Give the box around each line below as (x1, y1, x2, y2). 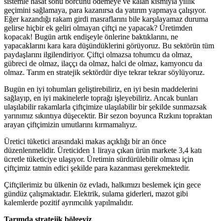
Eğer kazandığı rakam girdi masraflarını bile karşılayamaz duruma (4, 15, 208, 24)
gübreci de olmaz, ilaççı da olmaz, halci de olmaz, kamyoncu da (4, 59, 202, 68)
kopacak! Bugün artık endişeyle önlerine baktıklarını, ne (4, 33, 178, 41)
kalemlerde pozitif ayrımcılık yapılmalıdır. (4, 198, 133, 207)
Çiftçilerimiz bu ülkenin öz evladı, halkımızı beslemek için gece (4, 181, 201, 189)
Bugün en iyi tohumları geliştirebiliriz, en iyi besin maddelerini (4, 85, 198, 94)
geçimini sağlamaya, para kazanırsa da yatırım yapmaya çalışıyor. (4, 6, 206, 15)
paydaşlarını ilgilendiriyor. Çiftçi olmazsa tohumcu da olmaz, (4, 50, 192, 59)
